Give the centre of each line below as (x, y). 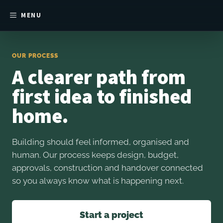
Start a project (111, 215)
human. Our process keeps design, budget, (95, 155)
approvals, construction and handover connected (108, 168)
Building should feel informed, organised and (101, 142)
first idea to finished (102, 96)
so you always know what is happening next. (98, 181)
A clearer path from (99, 77)
